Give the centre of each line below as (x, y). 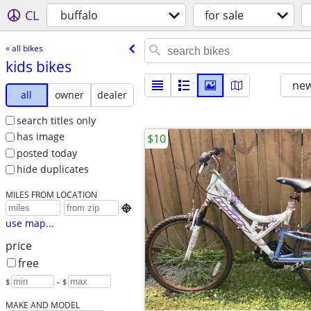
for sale (224, 15)
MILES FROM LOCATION (51, 195)
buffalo (79, 15)
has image (40, 137)
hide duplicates (52, 169)
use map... (30, 224)
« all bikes (24, 48)
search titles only (56, 120)
